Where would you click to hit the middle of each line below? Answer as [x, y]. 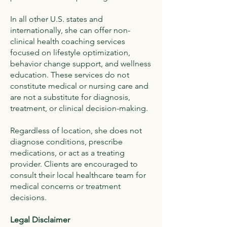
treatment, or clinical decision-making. [79, 108]
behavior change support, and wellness [81, 64]
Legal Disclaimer [40, 220]
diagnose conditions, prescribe [66, 142]
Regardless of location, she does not [76, 130]
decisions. [28, 197]
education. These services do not [70, 75]
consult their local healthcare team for [78, 175]
